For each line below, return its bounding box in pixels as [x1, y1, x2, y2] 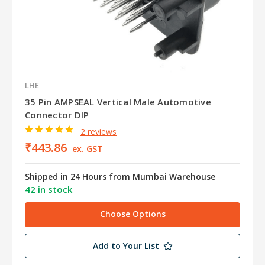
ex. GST [72, 143, 103, 155]
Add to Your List [92, 240, 159, 252]
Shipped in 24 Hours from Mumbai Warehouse [25, 171, 215, 183]
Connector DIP [25, 109, 89, 121]
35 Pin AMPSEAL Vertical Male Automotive [25, 96, 211, 108]
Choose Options [99, 208, 166, 220]
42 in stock [25, 183, 72, 196]
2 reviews [80, 126, 117, 138]
